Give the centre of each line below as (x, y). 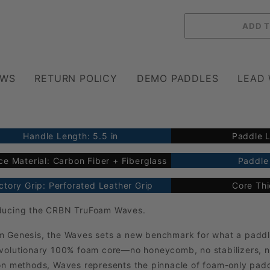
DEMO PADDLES (177, 79)
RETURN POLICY (76, 79)
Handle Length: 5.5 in (71, 136)
